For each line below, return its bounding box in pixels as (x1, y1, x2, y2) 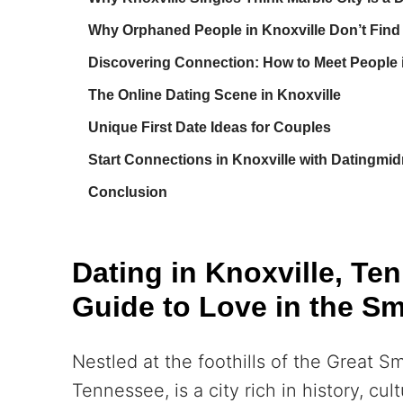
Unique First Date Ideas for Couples (88, 120, 331, 136)
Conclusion (88, 184, 167, 201)
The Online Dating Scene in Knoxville (88, 87, 341, 103)
